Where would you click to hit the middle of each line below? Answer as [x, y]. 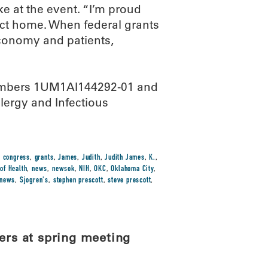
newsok [63, 169]
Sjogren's [34, 181]
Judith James [125, 158]
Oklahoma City [132, 169]
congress [16, 158]
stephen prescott [78, 181]
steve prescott [130, 181]
